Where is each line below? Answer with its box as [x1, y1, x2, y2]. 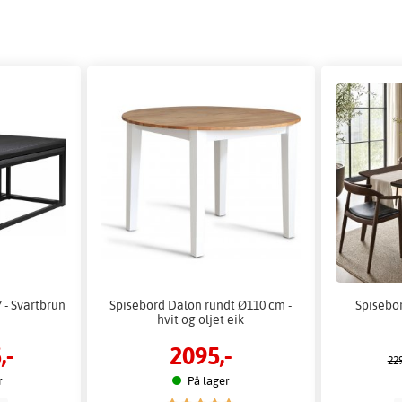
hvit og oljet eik [157, 311, 245, 328]
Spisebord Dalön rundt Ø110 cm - [109, 297, 293, 313]
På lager [187, 372, 230, 388]
